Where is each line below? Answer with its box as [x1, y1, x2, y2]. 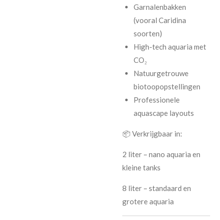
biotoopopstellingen [133, 82, 200, 91]
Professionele [133, 95, 180, 104]
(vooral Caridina [133, 15, 186, 25]
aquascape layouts [133, 108, 194, 117]
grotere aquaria [122, 196, 174, 206]
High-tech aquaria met [133, 42, 206, 51]
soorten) [133, 28, 162, 38]
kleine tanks [122, 163, 161, 172]
